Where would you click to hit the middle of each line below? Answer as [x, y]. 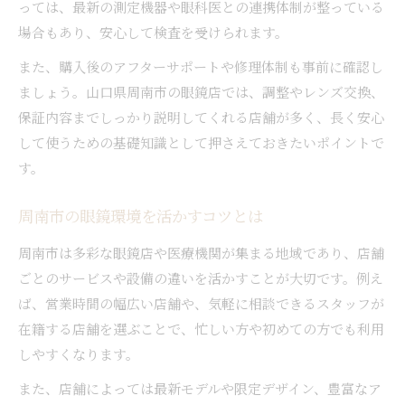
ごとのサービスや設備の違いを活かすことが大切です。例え [201, 278]
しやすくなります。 [79, 353]
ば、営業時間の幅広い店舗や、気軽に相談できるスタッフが [201, 303]
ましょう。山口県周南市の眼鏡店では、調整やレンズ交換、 [201, 91]
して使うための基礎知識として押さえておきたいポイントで [201, 142]
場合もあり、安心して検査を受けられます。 [153, 32]
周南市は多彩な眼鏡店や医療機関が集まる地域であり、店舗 [201, 252]
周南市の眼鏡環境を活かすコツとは [141, 219]
